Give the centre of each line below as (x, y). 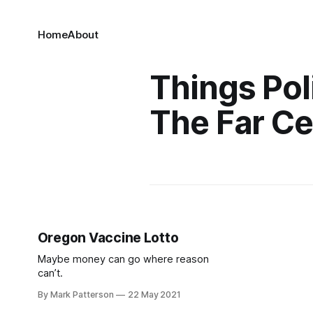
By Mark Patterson (75, 294)
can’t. (50, 273)
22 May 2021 (154, 294)
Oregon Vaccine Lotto (108, 238)
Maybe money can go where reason (123, 259)
